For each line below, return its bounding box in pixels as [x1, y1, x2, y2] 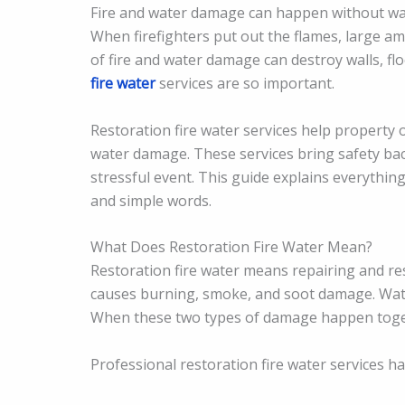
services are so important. [155, 73, 334, 93]
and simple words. [90, 190, 212, 211]
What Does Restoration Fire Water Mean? [90, 237, 372, 258]
